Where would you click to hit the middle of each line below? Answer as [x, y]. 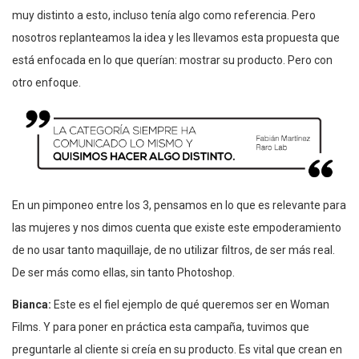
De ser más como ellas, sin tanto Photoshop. [123, 272]
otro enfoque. [46, 82]
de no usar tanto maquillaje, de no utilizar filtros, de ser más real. [173, 250]
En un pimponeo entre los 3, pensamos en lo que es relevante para [179, 205]
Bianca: [33, 304]
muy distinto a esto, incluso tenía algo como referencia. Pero [164, 15]
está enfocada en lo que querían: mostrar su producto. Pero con [172, 60]
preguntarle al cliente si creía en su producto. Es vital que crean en [177, 349]
